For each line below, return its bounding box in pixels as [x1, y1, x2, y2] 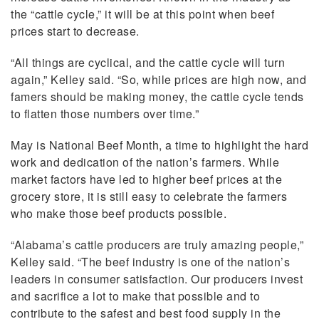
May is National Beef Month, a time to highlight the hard [11, 137, 308, 154]
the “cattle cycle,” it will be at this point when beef [11, 6, 274, 23]
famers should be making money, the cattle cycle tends [11, 88, 304, 105]
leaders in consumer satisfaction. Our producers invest [11, 271, 303, 288]
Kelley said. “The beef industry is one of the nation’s [11, 253, 290, 271]
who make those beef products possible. [11, 205, 226, 222]
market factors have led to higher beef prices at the [11, 171, 282, 188]
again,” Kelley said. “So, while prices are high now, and [11, 71, 306, 88]
